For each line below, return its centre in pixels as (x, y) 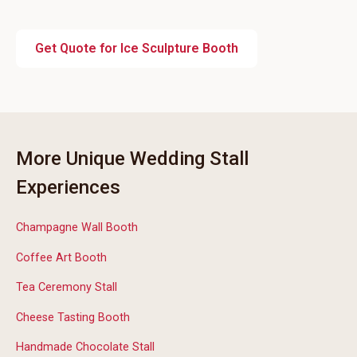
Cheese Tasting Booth (73, 317)
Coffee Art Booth (61, 257)
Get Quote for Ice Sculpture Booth (137, 48)
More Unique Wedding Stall (132, 159)
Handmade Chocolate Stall (85, 347)
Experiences (68, 187)
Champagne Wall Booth (77, 228)
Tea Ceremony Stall (67, 288)
